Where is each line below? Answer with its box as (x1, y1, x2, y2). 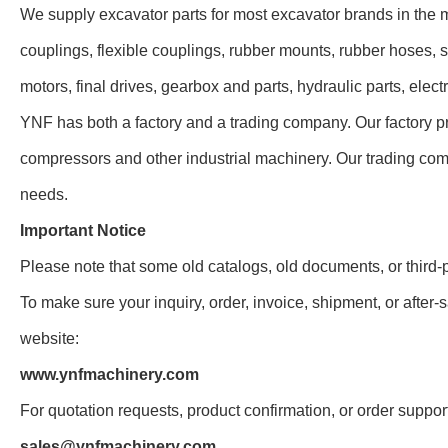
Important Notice (20, 222, 146, 240)
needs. (20, 186, 68, 204)
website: (20, 330, 79, 348)
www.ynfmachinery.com (20, 366, 199, 384)
